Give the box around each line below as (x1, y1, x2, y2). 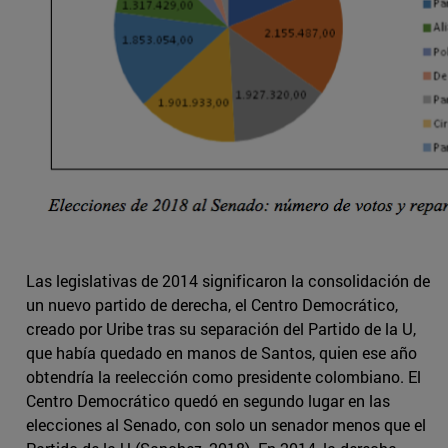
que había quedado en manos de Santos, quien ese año (26, 342, 417, 364)
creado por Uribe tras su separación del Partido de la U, (26, 318, 416, 340)
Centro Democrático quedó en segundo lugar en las (26, 390, 390, 412)
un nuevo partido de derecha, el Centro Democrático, (26, 294, 398, 316)
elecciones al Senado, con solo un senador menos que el (26, 414, 426, 436)
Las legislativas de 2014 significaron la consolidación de (26, 270, 430, 292)
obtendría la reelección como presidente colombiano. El (26, 366, 421, 388)
